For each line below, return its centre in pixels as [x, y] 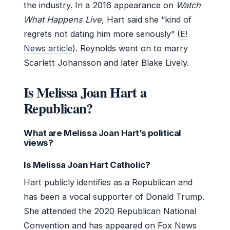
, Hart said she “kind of [147, 19]
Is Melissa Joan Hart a [85, 92]
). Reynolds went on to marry [130, 48]
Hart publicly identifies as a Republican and [108, 182]
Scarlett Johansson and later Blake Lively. [106, 62]
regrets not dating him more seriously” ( [102, 34]
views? [39, 142]
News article [48, 48]
